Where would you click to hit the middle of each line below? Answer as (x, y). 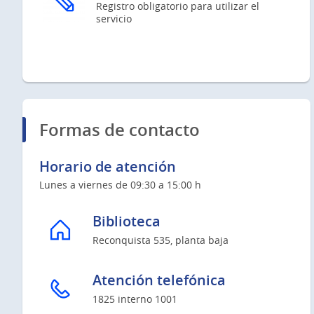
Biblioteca (127, 221)
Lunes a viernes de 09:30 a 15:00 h (120, 185)
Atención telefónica (159, 280)
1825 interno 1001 (135, 299)
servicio (114, 18)
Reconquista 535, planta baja (161, 240)
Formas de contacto (120, 129)
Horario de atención (108, 166)
